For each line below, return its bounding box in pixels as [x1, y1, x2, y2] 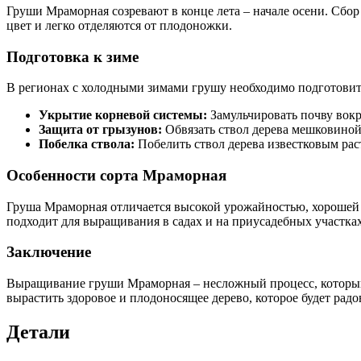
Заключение [6, 243, 91, 261]
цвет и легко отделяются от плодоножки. [6, 18, 232, 32]
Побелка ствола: [39, 137, 135, 151]
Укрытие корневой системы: [39, 108, 207, 122]
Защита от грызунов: [39, 122, 162, 137]
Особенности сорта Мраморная [6, 167, 226, 185]
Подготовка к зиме [6, 48, 139, 65]
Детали [6, 322, 70, 343]
